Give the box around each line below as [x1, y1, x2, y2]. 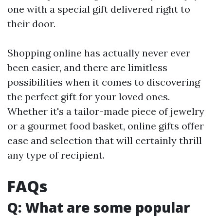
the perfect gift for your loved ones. [7, 91, 170, 103]
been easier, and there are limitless [7, 61, 167, 74]
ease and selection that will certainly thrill [7, 134, 202, 147]
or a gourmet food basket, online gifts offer [7, 120, 204, 132]
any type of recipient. [7, 149, 105, 162]
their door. [7, 18, 55, 30]
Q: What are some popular [7, 198, 190, 217]
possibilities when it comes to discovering [7, 76, 200, 89]
